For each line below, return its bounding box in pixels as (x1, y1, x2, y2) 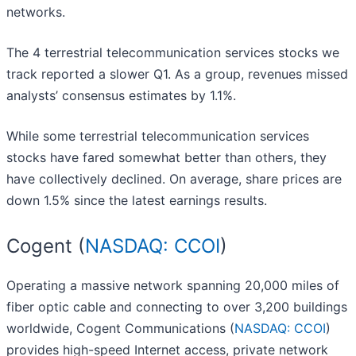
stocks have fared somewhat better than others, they (6, 149, 327, 166)
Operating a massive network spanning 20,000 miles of (6, 277, 339, 294)
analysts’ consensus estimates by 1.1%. (6, 87, 236, 104)
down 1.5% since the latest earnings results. (6, 192, 267, 209)
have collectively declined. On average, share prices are (6, 171, 342, 188)
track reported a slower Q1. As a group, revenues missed (6, 66, 348, 83)
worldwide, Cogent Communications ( (6, 320, 234, 337)
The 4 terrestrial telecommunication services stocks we (6, 44, 339, 61)
